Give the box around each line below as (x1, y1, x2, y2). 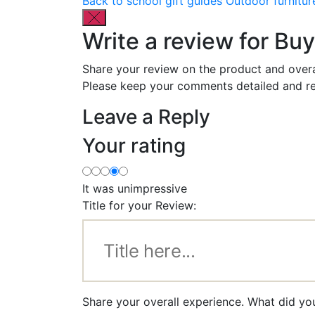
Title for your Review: (82, 198, 196, 212)
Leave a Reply (82, 104, 210, 129)
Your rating (82, 133, 186, 157)
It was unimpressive (82, 181, 187, 195)
